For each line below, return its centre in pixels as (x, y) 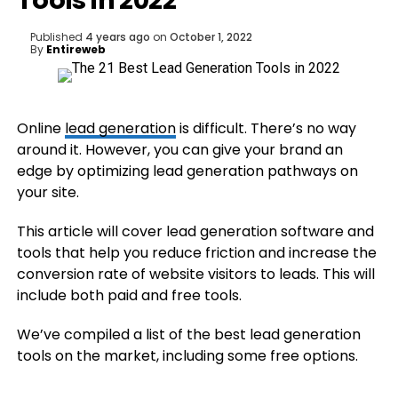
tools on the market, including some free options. (187, 356)
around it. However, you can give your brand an (179, 150)
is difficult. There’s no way (266, 128)
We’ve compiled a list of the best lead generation (188, 334)
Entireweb (76, 49)
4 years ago (117, 37)
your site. (48, 192)
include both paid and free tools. (129, 295)
